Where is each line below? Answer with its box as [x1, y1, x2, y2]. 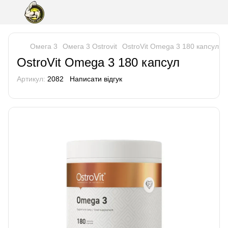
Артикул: [17, 75, 45, 83]
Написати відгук [70, 75, 122, 83]
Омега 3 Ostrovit [63, 42, 117, 50]
